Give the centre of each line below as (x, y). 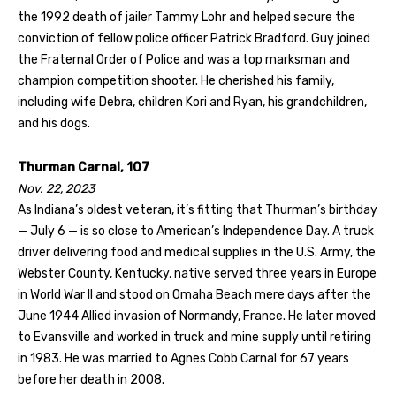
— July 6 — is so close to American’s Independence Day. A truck (196, 231)
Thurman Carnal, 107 (84, 167)
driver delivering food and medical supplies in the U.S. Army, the (197, 252)
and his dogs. (54, 123)
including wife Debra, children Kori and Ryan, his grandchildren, (192, 102)
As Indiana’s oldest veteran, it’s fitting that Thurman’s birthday (198, 209)
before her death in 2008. (91, 379)
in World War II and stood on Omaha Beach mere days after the (194, 294)
